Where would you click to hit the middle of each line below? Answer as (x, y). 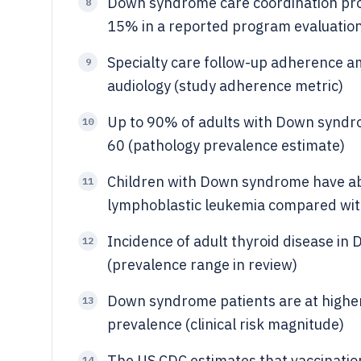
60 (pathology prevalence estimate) (226, 145)
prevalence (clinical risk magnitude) (226, 324)
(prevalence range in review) (202, 265)
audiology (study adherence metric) (225, 86)
